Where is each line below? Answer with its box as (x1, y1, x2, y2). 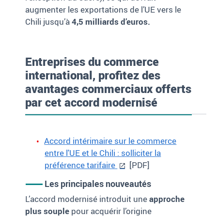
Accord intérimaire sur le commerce (44, 135, 177, 147)
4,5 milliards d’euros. (72, 16, 151, 28)
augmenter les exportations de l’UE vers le (25, 4, 182, 15)
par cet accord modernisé (25, 94, 161, 110)
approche (149, 193, 185, 205)
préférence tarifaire (45, 159, 118, 171)
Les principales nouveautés (45, 178, 152, 190)
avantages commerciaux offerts (25, 81, 192, 97)
